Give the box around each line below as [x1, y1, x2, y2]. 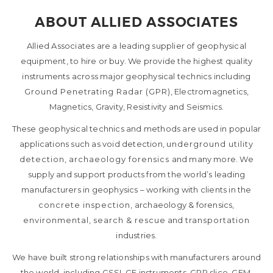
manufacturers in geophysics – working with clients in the [21, 185, 252, 195]
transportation [185, 215, 250, 225]
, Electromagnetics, [170, 87, 249, 97]
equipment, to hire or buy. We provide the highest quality [20, 56, 253, 66]
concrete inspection [38, 200, 131, 210]
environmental [23, 215, 90, 225]
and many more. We [171, 154, 253, 165]
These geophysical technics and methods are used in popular [12, 124, 261, 134]
